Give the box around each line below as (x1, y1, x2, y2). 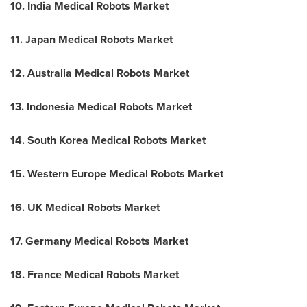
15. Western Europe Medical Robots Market (10, 166, 223, 182)
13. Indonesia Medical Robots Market (10, 99, 192, 114)
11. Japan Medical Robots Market (10, 32, 173, 47)
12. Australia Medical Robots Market (10, 65, 189, 81)
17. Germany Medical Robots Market (10, 233, 188, 249)
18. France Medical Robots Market (10, 267, 179, 282)
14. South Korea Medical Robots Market (10, 132, 206, 148)
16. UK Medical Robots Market (10, 199, 160, 215)
